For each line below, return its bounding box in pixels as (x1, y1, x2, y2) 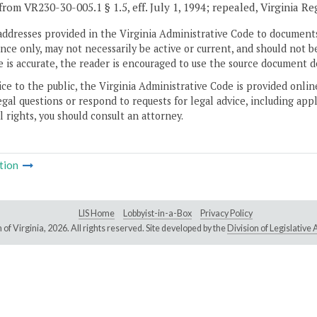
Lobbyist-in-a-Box (123, 208, 192, 219)
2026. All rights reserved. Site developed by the (47, 223, 227, 234)
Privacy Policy (200, 208, 253, 219)
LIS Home (79, 208, 115, 219)
